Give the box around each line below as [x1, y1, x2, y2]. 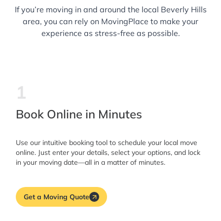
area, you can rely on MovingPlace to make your [23, 16, 198, 27]
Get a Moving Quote [24, 192, 89, 201]
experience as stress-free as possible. [41, 28, 180, 38]
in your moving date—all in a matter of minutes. [16, 158, 165, 167]
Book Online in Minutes [16, 107, 142, 122]
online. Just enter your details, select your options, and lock [16, 148, 200, 157]
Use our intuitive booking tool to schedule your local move [16, 138, 197, 147]
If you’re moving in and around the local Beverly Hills [14, 4, 207, 15]
